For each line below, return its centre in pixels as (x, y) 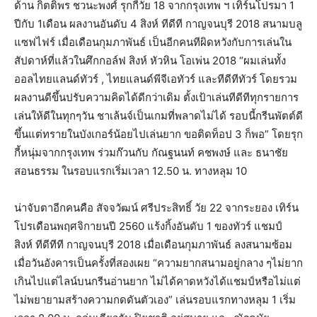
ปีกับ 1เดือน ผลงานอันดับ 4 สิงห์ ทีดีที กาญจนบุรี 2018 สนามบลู (158, 23)
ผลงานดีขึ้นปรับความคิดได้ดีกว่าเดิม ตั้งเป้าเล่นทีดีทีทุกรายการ (156, 97)
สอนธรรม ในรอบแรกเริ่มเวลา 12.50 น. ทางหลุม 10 (131, 171)
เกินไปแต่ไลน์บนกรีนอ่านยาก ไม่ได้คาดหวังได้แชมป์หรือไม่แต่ (157, 281)
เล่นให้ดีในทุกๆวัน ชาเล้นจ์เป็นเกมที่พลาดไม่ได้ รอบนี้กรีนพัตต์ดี (158, 115)
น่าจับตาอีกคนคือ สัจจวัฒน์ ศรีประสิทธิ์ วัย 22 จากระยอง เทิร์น (156, 207)
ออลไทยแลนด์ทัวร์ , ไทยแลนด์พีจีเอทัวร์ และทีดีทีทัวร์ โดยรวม (156, 79)
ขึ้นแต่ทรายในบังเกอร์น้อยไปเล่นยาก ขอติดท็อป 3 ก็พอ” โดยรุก (158, 134)
